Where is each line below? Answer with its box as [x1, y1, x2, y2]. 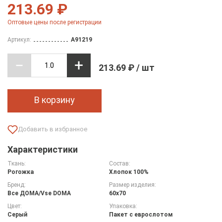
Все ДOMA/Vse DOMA [7, 189, 71, 197]
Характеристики [7, 144, 78, 155]
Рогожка [7, 168, 34, 175]
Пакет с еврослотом [109, 211, 173, 218]
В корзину [34, 94, 75, 105]
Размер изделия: [109, 181, 156, 188]
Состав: [109, 160, 130, 167]
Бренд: [7, 181, 26, 188]
